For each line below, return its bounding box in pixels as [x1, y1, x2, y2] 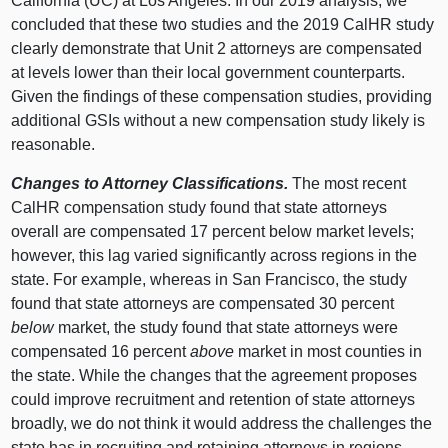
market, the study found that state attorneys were [54, 318, 399, 336]
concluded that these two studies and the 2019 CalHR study [11, 15, 435, 33]
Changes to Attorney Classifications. [11, 174, 289, 192]
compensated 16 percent [11, 342, 191, 360]
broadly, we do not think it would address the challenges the [11, 414, 433, 432]
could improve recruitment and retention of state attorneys [11, 390, 416, 408]
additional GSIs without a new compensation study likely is [11, 111, 426, 129]
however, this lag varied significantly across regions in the [11, 246, 418, 264]
